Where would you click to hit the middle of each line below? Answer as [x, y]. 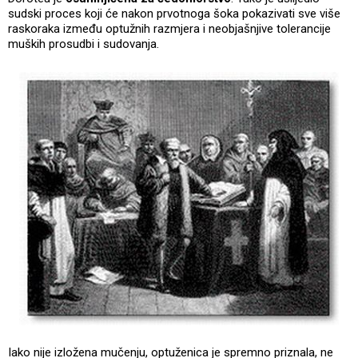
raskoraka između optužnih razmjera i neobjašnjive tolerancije [169, 28]
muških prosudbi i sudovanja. [85, 44]
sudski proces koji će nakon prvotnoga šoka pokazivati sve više [174, 13]
